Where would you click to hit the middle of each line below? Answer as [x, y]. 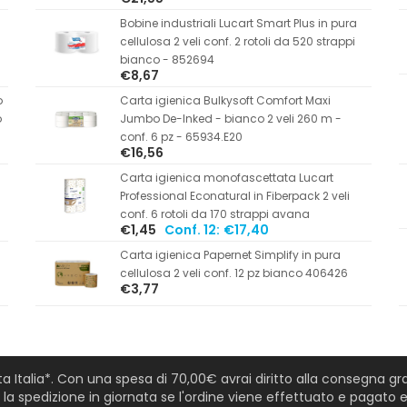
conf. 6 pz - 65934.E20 [181, 136]
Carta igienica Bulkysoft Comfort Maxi [225, 100]
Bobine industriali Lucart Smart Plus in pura [238, 23]
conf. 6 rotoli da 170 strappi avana [214, 213]
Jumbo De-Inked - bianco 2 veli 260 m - [230, 118]
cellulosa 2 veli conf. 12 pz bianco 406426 [233, 273]
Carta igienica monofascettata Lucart [226, 177]
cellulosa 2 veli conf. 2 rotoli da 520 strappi [237, 41]
